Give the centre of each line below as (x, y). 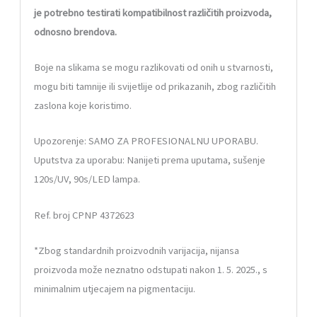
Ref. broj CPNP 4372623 (85, 215)
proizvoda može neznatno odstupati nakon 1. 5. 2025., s (151, 270)
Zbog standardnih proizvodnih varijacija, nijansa (139, 251)
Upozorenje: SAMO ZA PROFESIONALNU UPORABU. (146, 141)
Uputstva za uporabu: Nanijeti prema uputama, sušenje (150, 160)
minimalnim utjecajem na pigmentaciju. (115, 289)
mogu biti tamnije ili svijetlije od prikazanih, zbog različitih (155, 87)
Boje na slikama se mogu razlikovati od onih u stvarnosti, (154, 68)
